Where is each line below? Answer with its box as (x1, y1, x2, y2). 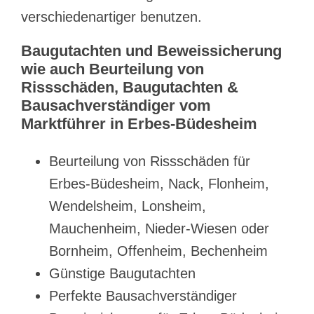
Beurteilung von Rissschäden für (49, 153, 250, 170)
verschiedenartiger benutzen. (21, 9, 202, 25)
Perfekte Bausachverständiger (49, 288, 237, 304)
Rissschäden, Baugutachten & (21, 78, 238, 97)
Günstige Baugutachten (49, 266, 196, 282)
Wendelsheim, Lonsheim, (49, 198, 206, 214)
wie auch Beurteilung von (21, 60, 204, 78)
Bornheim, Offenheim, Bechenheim (49, 243, 268, 259)
